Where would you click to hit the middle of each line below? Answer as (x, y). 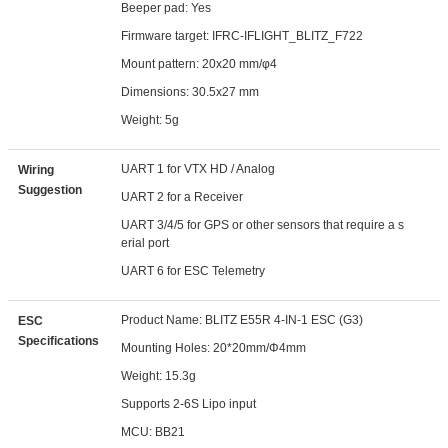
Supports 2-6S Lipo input (189, 404)
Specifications (58, 341)
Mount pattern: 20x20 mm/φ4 (199, 64)
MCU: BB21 (153, 432)
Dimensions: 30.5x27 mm (190, 92)
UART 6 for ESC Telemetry (193, 271)
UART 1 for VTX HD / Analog (198, 169)
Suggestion (50, 190)
